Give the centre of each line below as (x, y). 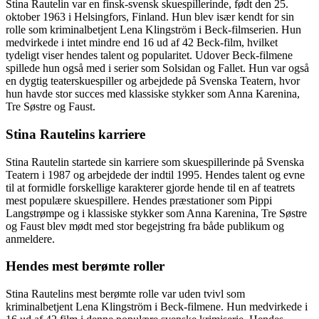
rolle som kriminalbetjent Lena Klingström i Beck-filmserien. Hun (153, 30)
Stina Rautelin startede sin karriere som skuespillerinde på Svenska (155, 162)
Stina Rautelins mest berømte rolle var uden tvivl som (125, 294)
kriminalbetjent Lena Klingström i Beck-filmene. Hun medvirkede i (157, 307)
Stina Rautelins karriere (75, 134)
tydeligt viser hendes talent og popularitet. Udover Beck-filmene (149, 56)
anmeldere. (30, 239)
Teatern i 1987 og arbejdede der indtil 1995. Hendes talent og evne (155, 174)
